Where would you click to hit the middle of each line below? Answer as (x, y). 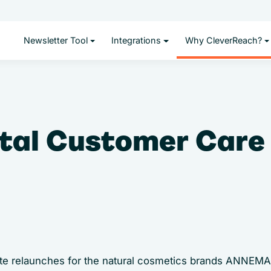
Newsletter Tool (55, 41)
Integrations (136, 41)
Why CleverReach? (223, 41)
